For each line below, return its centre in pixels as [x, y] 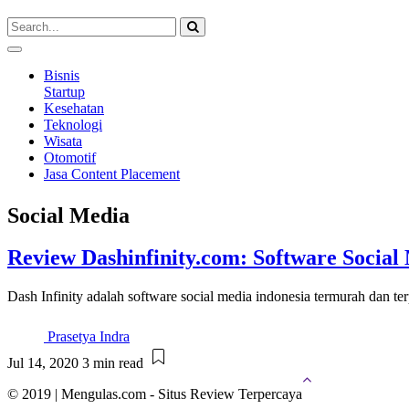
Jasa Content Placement [112, 174]
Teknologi [73, 125]
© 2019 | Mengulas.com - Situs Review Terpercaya [155, 394]
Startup [64, 92]
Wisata [63, 142]
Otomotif [70, 158]
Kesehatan [74, 109]
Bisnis [62, 76]
